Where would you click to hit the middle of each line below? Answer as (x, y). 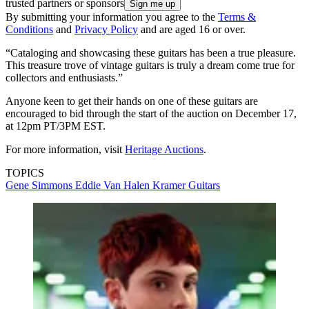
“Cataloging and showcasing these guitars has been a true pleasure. (151, 52)
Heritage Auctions (164, 149)
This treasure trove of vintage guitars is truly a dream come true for (150, 65)
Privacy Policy (106, 29)
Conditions (29, 29)
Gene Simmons (40, 185)
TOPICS (25, 172)
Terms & (237, 17)
